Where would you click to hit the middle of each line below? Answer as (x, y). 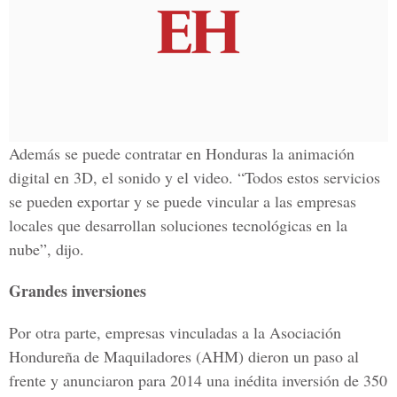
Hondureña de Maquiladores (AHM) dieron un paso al (184, 356)
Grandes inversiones (78, 291)
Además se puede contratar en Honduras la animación (182, 153)
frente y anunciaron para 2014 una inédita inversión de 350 (198, 380)
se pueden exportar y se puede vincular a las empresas (183, 201)
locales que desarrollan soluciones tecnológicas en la (178, 225)
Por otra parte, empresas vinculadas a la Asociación (175, 332)
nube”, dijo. (47, 249)
